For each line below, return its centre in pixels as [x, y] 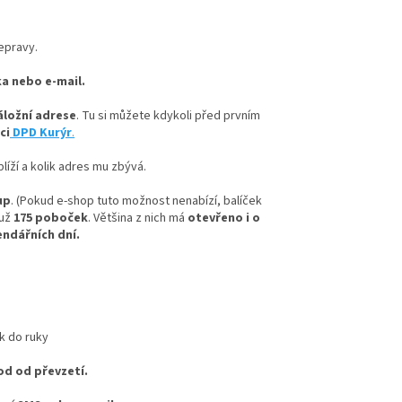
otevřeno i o [222, 218]
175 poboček [50, 218]
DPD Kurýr [41, 133]
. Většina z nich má [136, 218]
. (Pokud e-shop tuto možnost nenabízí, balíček [136, 201]
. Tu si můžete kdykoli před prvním [168, 116]
